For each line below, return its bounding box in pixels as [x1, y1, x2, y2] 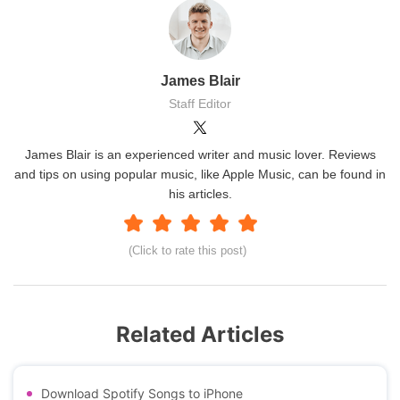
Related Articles [116, 321, 284, 348]
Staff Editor [169, 96, 231, 112]
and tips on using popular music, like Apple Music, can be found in [14, 167, 386, 182]
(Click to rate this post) [129, 244, 246, 258]
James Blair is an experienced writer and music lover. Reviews [24, 147, 376, 162]
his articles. [168, 187, 232, 202]
